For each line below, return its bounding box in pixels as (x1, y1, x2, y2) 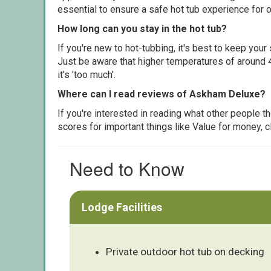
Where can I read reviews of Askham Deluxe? (57, 88, 266, 100)
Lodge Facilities (82, 200, 162, 214)
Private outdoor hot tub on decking (106, 245, 264, 258)
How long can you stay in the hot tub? (57, 22, 227, 34)
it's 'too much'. (57, 68, 116, 80)
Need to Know (70, 155, 184, 181)
